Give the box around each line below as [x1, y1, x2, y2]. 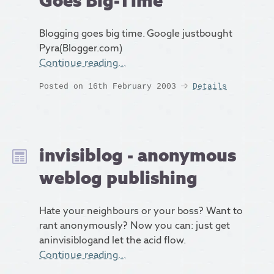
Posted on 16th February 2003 [39, 82, 176, 92]
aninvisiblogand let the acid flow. [39, 234, 186, 247]
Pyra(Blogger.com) [39, 42, 122, 55]
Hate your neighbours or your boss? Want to [39, 204, 243, 218]
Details [193, 82, 227, 92]
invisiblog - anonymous [39, 143, 236, 168]
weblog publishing [39, 166, 198, 190]
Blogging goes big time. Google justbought [39, 27, 232, 40]
